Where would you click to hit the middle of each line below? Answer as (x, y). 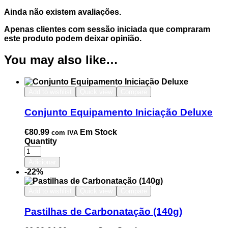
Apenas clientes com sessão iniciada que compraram (107, 29)
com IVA (65, 132)
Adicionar (42, 162)
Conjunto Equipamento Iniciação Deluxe (119, 112)
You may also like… (61, 60)
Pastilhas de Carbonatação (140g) (103, 211)
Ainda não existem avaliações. (63, 12)
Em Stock (98, 132)
